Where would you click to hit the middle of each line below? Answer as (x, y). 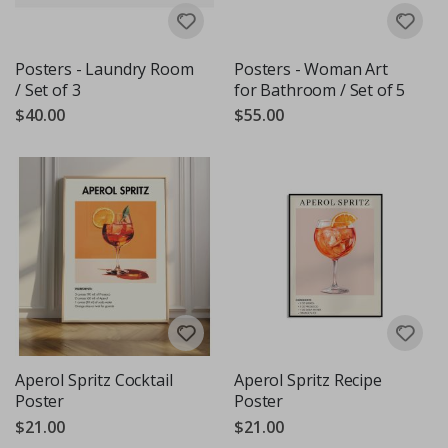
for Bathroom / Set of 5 (320, 89)
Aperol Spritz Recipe (308, 380)
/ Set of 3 (48, 89)
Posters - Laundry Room (104, 68)
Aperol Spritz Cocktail (94, 380)
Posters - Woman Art (311, 68)
